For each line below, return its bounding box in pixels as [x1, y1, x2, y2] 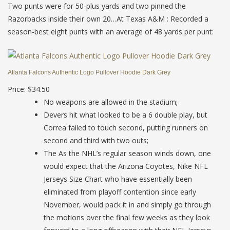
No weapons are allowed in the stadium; [44, 97, 178, 107]
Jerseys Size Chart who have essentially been [44, 174, 192, 184]
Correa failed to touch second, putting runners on [44, 122, 208, 132]
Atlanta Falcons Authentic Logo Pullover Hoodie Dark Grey [8, 68, 170, 76]
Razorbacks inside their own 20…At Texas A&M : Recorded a [8, 14, 208, 24]
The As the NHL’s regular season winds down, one [44, 148, 211, 158]
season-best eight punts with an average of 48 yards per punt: [8, 27, 214, 36]
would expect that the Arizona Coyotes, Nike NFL [44, 161, 208, 171]
